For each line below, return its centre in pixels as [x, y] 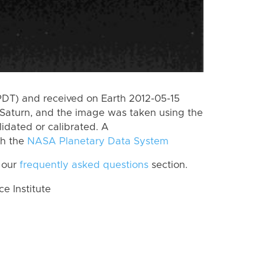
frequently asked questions [84, 165]
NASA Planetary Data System [98, 141]
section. [168, 165]
